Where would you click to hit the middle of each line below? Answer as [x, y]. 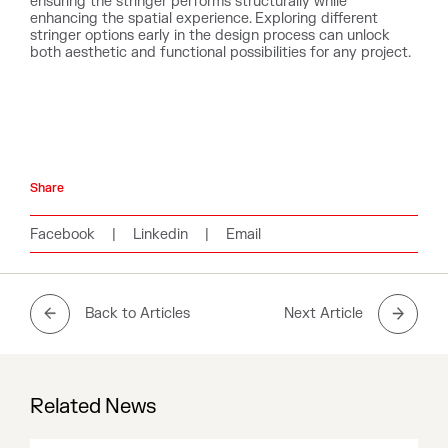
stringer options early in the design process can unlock [210, 35]
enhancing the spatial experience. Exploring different [204, 18]
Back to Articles [137, 313]
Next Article [323, 313]
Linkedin [160, 234]
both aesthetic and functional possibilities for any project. [220, 52]
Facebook [62, 234]
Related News [93, 406]
